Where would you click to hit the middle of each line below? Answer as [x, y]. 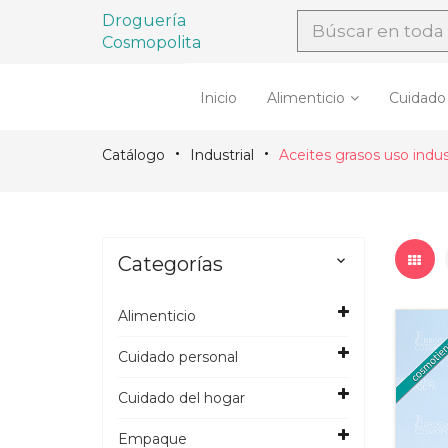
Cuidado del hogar [181, 398]
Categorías [170, 264]
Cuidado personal [178, 357]
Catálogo [133, 155]
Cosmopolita [151, 42]
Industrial [222, 155]
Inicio [218, 98]
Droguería [144, 20]
